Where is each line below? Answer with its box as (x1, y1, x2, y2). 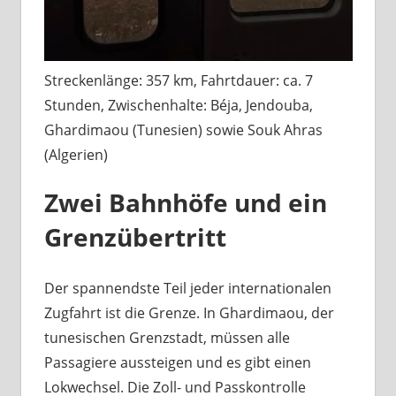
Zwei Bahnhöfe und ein (43, 185, 327, 219)
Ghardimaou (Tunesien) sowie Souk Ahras (43, 119, 323, 140)
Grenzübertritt (43, 219, 226, 254)
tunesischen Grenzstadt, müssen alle (43, 327, 290, 347)
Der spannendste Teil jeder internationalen (43, 278, 331, 298)
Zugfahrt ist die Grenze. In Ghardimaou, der (43, 302, 334, 323)
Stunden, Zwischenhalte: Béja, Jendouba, (43, 95, 313, 115)
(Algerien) (43, 144, 108, 164)
